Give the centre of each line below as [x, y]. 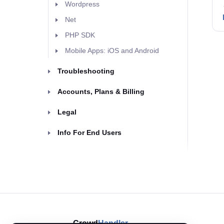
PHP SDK [80, 35]
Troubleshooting [86, 71]
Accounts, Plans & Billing [101, 91]
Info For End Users [89, 132]
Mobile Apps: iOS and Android [112, 50]
